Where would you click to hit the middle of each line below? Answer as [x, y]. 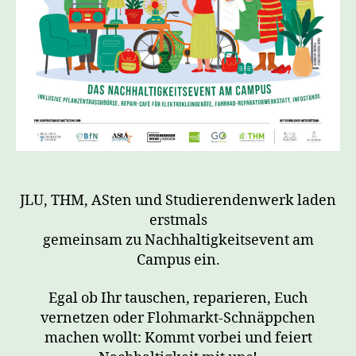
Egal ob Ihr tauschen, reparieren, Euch [178, 298]
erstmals [178, 221]
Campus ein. [178, 261]
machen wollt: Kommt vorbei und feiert [178, 338]
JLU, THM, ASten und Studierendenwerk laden [178, 201]
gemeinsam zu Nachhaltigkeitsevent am [178, 241]
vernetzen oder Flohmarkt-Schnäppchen [178, 318]
